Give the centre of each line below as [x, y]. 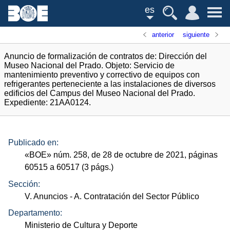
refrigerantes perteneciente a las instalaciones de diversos [110, 84]
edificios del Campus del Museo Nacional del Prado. [100, 93]
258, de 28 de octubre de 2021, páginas [145, 155]
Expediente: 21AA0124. [47, 102]
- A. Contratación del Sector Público [134, 196]
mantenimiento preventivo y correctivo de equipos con [102, 75]
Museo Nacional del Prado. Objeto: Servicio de [89, 65]
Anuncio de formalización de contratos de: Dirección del [106, 56]
